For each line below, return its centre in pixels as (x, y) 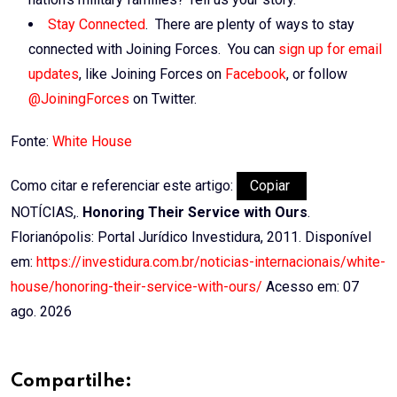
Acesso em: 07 (311, 287)
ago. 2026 (41, 312)
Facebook (256, 74)
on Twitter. (163, 99)
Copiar (272, 186)
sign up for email (330, 50)
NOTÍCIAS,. (47, 213)
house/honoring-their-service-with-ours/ (136, 287)
